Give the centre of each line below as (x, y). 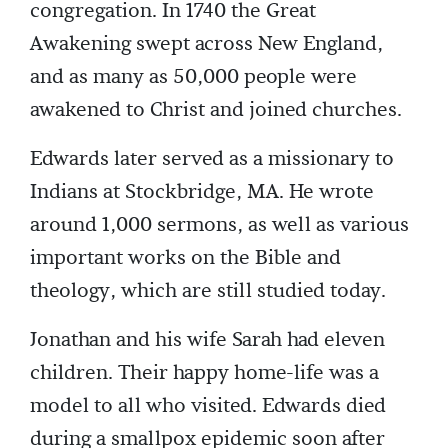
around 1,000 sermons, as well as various (219, 225)
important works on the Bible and (185, 258)
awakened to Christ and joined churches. (216, 110)
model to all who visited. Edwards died (208, 406)
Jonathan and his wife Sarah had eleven (207, 340)
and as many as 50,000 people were (193, 77)
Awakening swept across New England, (206, 44)
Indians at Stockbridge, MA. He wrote (202, 192)
